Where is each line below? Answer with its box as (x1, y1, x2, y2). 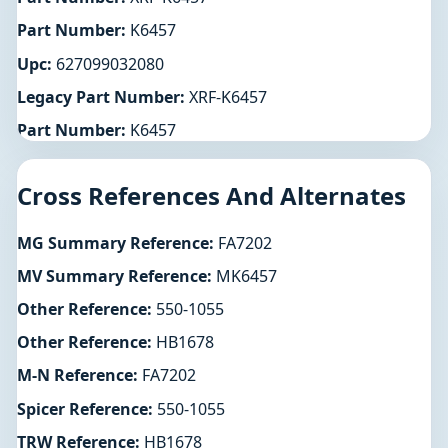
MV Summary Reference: (17, 264, 212, 287)
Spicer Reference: (17, 397, 153, 420)
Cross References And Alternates (17, 178, 406, 212)
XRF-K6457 (185, 85, 267, 108)
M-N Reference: (17, 364, 138, 387)
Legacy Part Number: (17, 85, 185, 108)
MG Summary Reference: (17, 231, 214, 254)
